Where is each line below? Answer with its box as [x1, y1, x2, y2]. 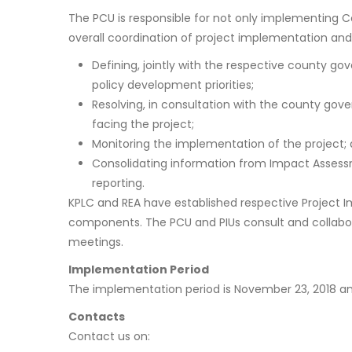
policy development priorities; [92, 77, 254, 93]
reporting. [92, 175, 145, 192]
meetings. [68, 234, 123, 251]
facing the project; [92, 116, 194, 133]
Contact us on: [68, 328, 150, 345]
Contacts [68, 309, 125, 325]
